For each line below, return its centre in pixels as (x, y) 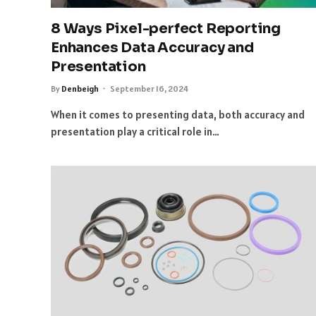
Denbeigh (80, 88)
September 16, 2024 (149, 88)
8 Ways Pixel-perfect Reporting (166, 28)
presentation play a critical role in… (135, 131)
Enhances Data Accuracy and (152, 47)
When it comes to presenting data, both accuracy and (178, 114)
